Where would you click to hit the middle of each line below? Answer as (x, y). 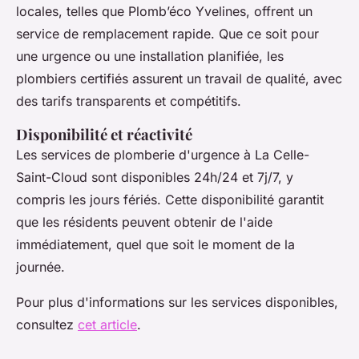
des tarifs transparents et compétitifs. (129, 101)
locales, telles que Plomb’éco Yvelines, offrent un (164, 12)
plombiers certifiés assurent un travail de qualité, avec (179, 79)
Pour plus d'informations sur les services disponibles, (177, 303)
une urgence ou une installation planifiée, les (150, 56)
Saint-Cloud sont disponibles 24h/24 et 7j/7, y (155, 177)
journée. (40, 267)
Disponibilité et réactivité (104, 135)
